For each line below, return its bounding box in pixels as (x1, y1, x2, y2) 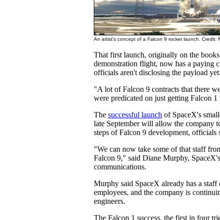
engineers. (94, 197, 125, 205)
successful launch (108, 110, 162, 119)
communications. (94, 163, 146, 171)
